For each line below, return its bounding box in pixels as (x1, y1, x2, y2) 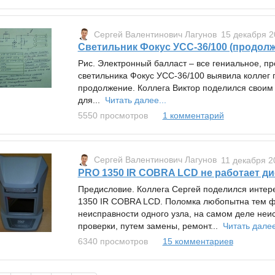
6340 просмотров (77, 236, 148, 246)
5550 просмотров (77, 110, 148, 121)
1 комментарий (162, 110, 224, 121)
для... (77, 95, 105, 106)
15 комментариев (162, 236, 233, 246)
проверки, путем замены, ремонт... (77, 220, 223, 231)
